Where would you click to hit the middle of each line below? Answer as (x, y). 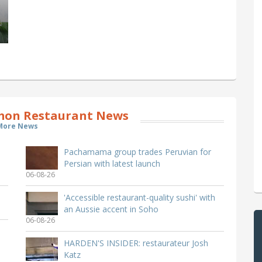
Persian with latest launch (112, 164)
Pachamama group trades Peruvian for (137, 152)
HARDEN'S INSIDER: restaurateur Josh (136, 243)
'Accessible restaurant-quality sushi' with (139, 198)
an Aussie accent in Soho (111, 209)
